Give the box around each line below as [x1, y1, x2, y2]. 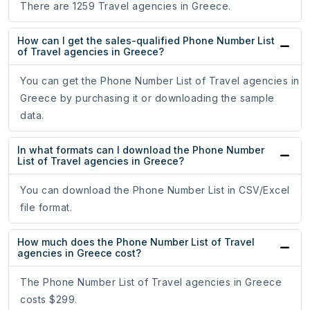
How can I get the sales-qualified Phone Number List [17, 35, 275, 47]
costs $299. [20, 293, 77, 306]
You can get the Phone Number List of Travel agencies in [20, 75, 300, 87]
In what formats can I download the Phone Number [17, 144, 264, 156]
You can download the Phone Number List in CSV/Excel [20, 184, 290, 197]
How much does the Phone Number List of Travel [17, 236, 255, 248]
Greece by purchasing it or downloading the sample [20, 92, 275, 104]
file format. [20, 201, 72, 214]
